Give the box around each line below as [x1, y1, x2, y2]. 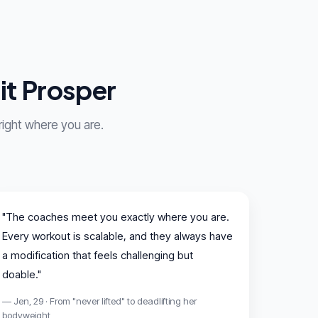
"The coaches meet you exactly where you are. [2, 209, 229, 224]
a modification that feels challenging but [2, 248, 193, 262]
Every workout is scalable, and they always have [2, 229, 233, 243]
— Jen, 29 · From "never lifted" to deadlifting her [2, 295, 197, 307]
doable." [2, 267, 41, 281]
